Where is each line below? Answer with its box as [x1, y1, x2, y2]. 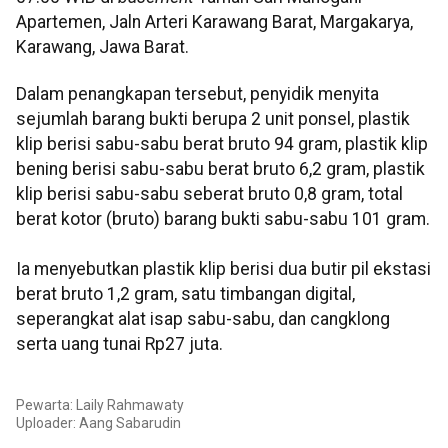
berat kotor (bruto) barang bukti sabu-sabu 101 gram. [16, 209, 430, 230]
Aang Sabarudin [79, 414, 181, 431]
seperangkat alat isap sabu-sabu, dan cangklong [16, 309, 390, 330]
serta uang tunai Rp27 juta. [16, 334, 223, 355]
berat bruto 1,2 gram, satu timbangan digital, [16, 284, 355, 305]
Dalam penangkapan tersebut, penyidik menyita [16, 84, 379, 105]
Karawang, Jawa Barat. [16, 36, 189, 57]
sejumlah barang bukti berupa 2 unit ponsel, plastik [16, 109, 410, 130]
